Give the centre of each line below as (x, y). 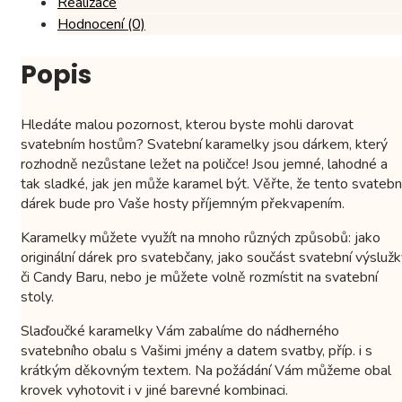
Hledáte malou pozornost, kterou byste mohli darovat (187, 124)
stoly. (37, 297)
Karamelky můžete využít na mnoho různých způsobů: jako (201, 237)
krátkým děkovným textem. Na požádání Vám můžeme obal (206, 370)
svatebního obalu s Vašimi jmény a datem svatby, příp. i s (197, 350)
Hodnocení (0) (101, 25)
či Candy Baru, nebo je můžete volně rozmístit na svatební (199, 277)
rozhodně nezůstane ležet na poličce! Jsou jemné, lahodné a (204, 164)
